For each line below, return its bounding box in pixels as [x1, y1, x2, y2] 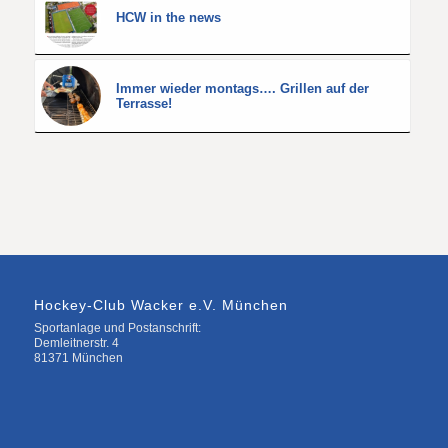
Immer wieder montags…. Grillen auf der [115, 80, 369, 96]
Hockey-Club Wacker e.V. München [33, 296, 288, 313]
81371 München [33, 350, 123, 365]
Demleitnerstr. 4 [33, 335, 119, 350]
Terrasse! [115, 95, 172, 111]
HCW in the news [115, 9, 221, 25]
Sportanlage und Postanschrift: [33, 320, 201, 335]
